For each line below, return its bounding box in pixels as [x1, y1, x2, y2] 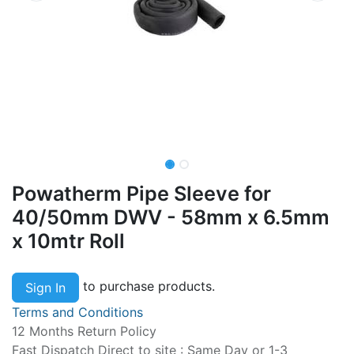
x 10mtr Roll [12, 228, 125, 253]
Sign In [25, 279, 66, 296]
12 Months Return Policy [12, 322, 156, 339]
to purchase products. [79, 278, 215, 294]
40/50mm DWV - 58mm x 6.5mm [12, 205, 330, 229]
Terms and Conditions [12, 303, 143, 320]
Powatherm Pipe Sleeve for [12, 181, 271, 205]
